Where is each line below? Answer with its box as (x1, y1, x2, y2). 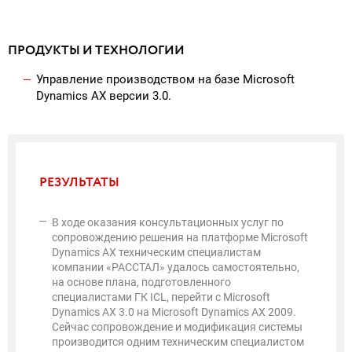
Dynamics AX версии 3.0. (36, 88, 171, 103)
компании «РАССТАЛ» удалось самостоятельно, (52, 260, 299, 273)
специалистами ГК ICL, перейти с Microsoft (52, 290, 270, 303)
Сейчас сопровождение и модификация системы (52, 320, 302, 333)
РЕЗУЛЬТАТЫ (39, 173, 119, 192)
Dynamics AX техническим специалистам (52, 245, 261, 258)
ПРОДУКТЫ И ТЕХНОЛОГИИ (8, 41, 185, 60)
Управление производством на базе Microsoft (36, 71, 295, 86)
